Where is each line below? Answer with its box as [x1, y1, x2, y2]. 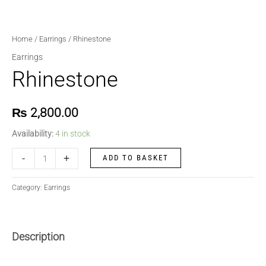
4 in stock [55, 128, 90, 138]
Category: [12, 183, 44, 192]
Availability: [12, 128, 53, 138]
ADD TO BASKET [102, 153, 169, 162]
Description [12, 230, 65, 243]
